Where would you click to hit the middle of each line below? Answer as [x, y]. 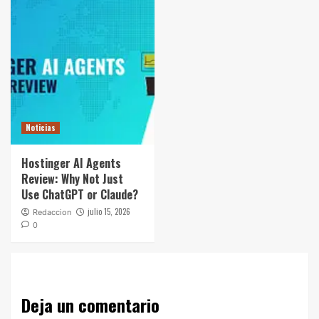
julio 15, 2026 [109, 211]
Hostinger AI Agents [71, 163]
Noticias [41, 127]
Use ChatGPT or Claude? [80, 194]
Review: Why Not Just [72, 179]
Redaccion [52, 212]
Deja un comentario [90, 305]
